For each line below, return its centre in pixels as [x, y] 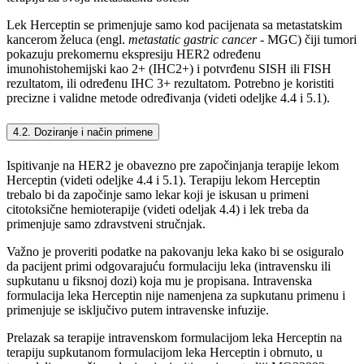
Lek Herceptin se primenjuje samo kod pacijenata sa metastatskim [174, 24]
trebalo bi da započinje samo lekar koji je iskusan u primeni [158, 195]
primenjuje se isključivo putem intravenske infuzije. [138, 310]
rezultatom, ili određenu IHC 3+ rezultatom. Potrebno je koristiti [170, 83]
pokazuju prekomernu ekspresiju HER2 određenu [134, 54]
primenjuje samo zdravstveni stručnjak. [106, 224]
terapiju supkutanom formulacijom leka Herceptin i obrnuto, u [165, 353]
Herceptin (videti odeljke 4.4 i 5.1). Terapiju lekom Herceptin [163, 180]
